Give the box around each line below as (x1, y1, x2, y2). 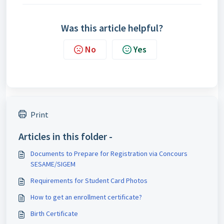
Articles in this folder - (18, 129, 112, 142)
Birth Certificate (30, 208, 78, 218)
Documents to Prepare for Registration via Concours (30, 148, 187, 158)
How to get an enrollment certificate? (30, 192, 142, 201)
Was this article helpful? (61, 21, 163, 34)
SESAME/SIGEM (30, 159, 75, 168)
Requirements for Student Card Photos (30, 175, 147, 185)
